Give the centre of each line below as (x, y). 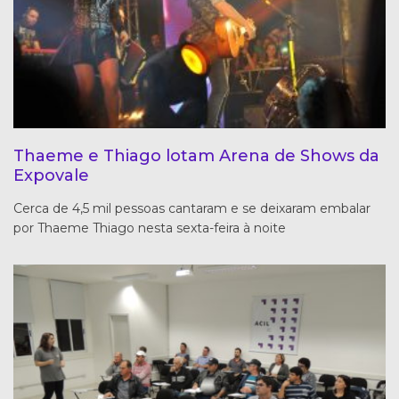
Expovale (51, 175)
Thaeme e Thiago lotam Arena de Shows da (196, 155)
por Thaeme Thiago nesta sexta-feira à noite (150, 228)
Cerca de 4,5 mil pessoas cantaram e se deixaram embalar (192, 208)
